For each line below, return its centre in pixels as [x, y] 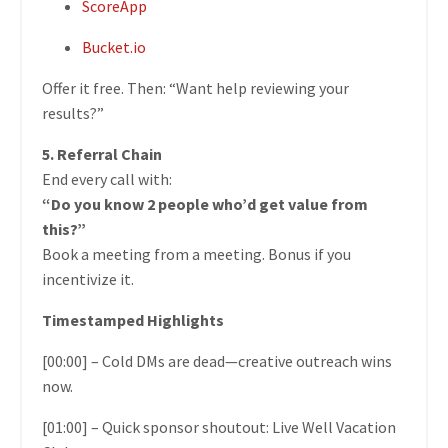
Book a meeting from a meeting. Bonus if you [196, 254]
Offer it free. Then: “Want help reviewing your [195, 88]
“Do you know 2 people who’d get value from [205, 204]
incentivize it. [88, 279]
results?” [73, 113]
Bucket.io [114, 47]
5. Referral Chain [102, 154]
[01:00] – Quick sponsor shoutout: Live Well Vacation [219, 427]
